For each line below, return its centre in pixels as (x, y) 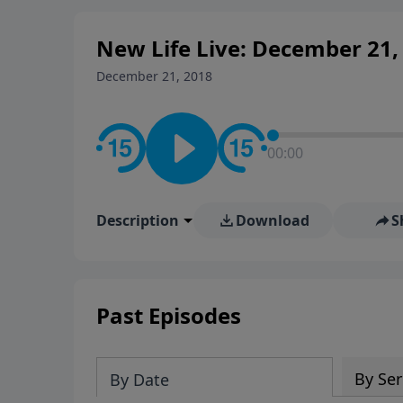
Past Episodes (169, 315)
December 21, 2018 (154, 76)
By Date (139, 379)
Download (272, 220)
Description (138, 220)
